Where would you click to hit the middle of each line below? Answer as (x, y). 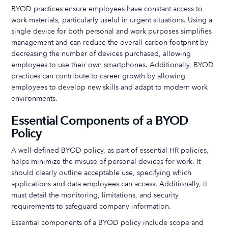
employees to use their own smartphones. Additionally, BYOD (113, 65)
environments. (35, 98)
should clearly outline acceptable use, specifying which (102, 173)
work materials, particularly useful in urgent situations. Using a (112, 20)
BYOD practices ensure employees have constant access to (107, 9)
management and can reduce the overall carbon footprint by (110, 42)
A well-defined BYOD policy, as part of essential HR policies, (110, 150)
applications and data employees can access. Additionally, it (109, 184)
